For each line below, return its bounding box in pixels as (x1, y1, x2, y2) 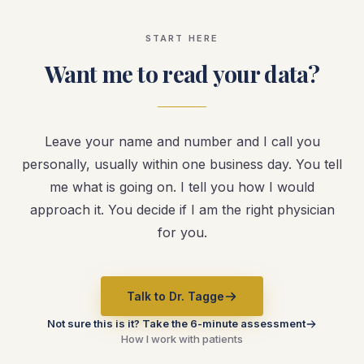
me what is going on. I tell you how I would (50, 179, 314, 195)
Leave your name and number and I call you (44, 133, 320, 149)
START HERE (145, 32, 219, 44)
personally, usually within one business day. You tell (22, 156, 342, 172)
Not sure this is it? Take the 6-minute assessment (47, 317, 305, 330)
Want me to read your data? (45, 58, 319, 89)
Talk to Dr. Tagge (127, 289, 224, 303)
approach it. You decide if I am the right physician (29, 201, 335, 218)
